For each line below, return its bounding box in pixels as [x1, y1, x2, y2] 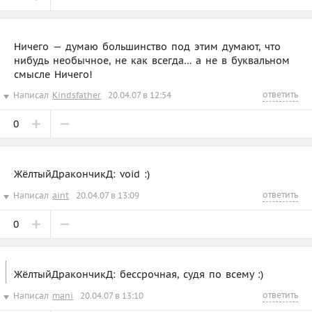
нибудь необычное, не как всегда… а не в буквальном [14, 54, 290, 67]
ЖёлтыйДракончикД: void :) [14, 167, 150, 180]
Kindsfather [52, 89, 101, 100]
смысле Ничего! [14, 68, 93, 81]
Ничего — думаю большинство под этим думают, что [14, 40, 281, 53]
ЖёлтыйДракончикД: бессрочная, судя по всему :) [14, 267, 263, 281]
